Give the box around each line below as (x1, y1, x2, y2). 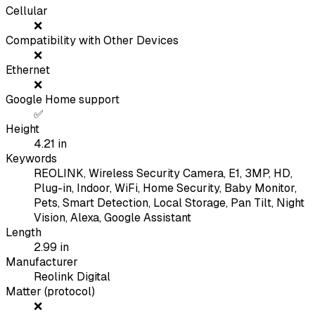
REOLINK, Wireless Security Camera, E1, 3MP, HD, (34, 166, 292, 181)
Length (6, 225, 41, 240)
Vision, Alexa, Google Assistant (34, 210, 191, 226)
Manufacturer (6, 255, 78, 270)
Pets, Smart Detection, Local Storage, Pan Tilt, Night (34, 195, 304, 211)
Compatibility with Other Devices (6, 33, 179, 49)
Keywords (6, 151, 57, 167)
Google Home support (6, 92, 120, 108)
